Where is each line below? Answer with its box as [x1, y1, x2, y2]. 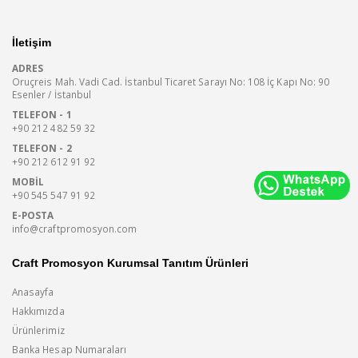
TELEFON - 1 [12, 108, 72, 121]
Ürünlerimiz [12, 324, 65, 337]
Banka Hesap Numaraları [12, 343, 127, 356]
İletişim [12, 35, 51, 49]
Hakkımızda [12, 304, 65, 318]
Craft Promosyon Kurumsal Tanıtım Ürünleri [12, 257, 249, 269]
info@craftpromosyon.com [12, 222, 137, 235]
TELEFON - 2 [12, 141, 72, 154]
